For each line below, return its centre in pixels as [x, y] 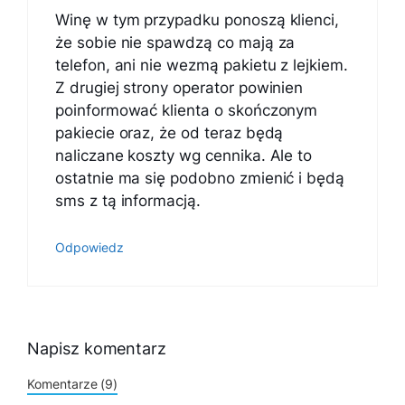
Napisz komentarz [97, 349]
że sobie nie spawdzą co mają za [175, 43]
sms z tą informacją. [128, 201]
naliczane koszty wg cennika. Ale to [184, 156]
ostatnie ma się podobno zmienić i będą [200, 179]
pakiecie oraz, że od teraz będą [170, 133]
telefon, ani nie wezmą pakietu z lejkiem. [202, 66]
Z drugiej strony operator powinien [179, 88]
